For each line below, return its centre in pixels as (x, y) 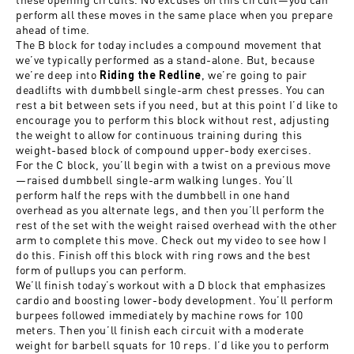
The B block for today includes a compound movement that (169, 45)
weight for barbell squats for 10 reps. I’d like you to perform (173, 345)
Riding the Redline (151, 75)
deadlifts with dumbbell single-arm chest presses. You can (171, 90)
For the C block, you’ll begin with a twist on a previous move (173, 165)
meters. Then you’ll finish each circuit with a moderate (160, 330)
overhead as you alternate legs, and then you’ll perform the (171, 210)
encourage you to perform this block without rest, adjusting (173, 120)
